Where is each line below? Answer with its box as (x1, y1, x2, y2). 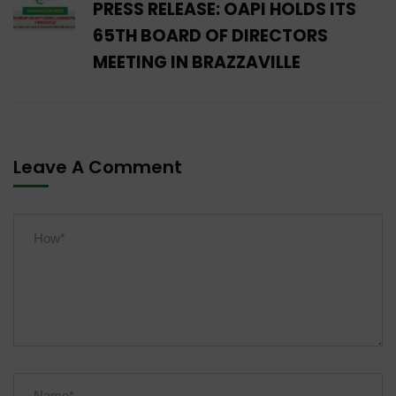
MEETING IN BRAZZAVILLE (93, 49, 301, 74)
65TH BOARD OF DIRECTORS (93, 23, 328, 48)
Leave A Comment (13, 154, 187, 179)
